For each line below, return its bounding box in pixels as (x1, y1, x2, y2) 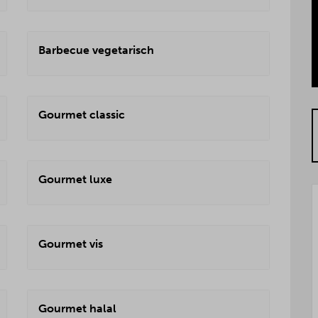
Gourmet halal (38, 302, 116, 315)
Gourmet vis (38, 237, 103, 251)
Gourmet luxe (38, 172, 112, 186)
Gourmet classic (38, 108, 125, 121)
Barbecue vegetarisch (38, 43, 154, 57)
